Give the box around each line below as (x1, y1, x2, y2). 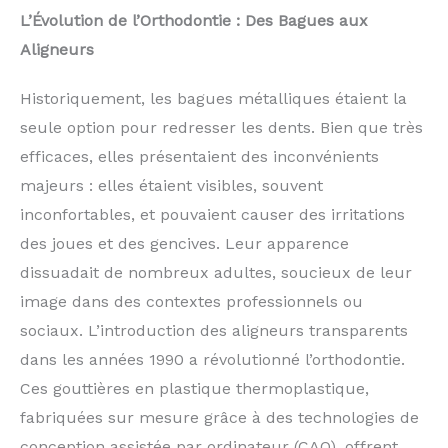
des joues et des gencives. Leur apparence (20, 234, 349, 254)
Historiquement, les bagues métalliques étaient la (20, 89, 407, 109)
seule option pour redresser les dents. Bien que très (20, 118, 423, 138)
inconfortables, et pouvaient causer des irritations (20, 205, 405, 225)
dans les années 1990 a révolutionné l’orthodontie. (20, 350, 405, 370)
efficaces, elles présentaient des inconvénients (20, 147, 379, 167)
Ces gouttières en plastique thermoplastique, (20, 379, 369, 399)
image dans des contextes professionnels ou (20, 292, 363, 312)
